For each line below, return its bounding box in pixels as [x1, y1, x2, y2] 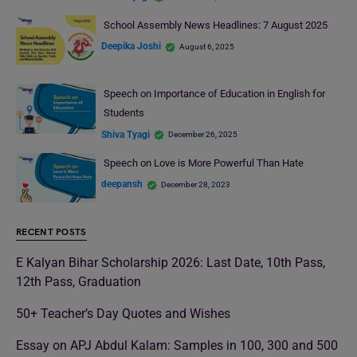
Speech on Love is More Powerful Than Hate [103, 156, 304, 169]
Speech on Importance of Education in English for [103, 88, 325, 100]
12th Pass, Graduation [16, 274, 141, 290]
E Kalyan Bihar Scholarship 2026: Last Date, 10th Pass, [16, 255, 325, 271]
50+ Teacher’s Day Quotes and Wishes [16, 306, 230, 322]
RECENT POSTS [16, 226, 87, 239]
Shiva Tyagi [101, 128, 150, 140]
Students [103, 107, 144, 120]
